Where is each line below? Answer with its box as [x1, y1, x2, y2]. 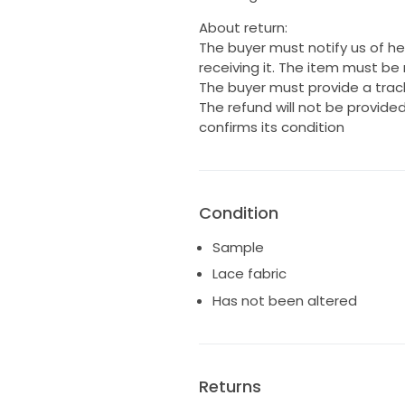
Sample [212, 237, 264, 257]
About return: [198, 17, 287, 37]
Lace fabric [212, 264, 287, 284]
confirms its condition [198, 117, 344, 137]
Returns [198, 374, 261, 398]
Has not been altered [212, 290, 357, 310]
